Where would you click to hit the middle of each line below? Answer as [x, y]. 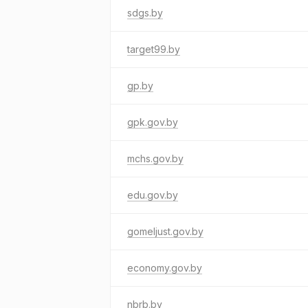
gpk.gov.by [153, 122]
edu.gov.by [153, 195]
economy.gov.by [165, 268]
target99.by [154, 49]
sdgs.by [145, 13]
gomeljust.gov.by [165, 231]
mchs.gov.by [155, 158]
